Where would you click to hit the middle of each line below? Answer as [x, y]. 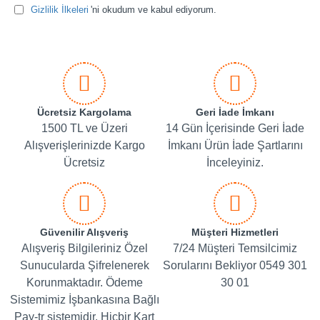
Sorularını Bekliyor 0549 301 [235, 265]
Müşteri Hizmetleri [235, 232]
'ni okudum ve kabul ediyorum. [154, 10]
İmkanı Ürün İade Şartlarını [235, 145]
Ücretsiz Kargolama [85, 112]
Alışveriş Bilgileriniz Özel [84, 248]
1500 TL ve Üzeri [84, 128]
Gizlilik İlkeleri [60, 10]
